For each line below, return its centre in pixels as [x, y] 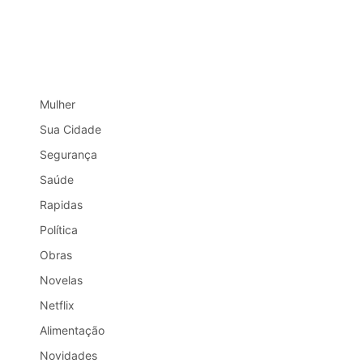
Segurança [68, 154]
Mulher [57, 104]
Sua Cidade [70, 129]
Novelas [61, 280]
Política [58, 229]
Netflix [57, 305]
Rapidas [61, 204]
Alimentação [72, 330]
